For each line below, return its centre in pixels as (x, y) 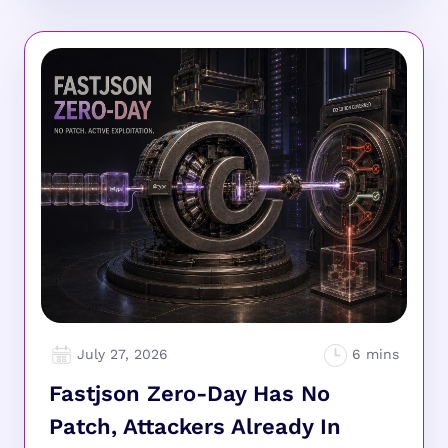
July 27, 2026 (122, 353)
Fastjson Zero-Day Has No (189, 394)
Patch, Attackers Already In (195, 427)
